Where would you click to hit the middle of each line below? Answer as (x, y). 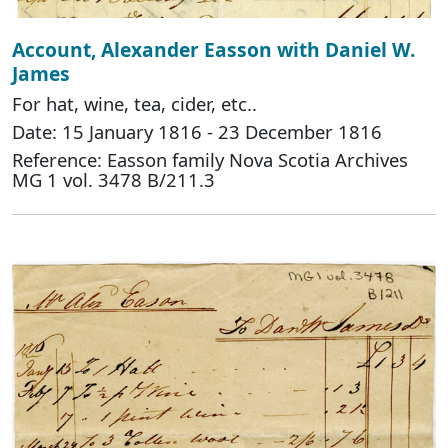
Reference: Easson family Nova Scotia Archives (210, 160)
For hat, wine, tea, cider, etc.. (134, 104)
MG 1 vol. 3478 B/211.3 (113, 180)
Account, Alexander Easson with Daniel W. (213, 50)
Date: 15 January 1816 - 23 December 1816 (197, 132)
